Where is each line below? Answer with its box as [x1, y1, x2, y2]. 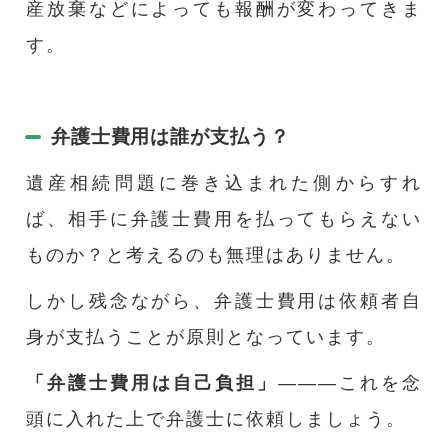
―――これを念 [277, 372, 422, 394]
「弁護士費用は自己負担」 [26, 372, 278, 394]
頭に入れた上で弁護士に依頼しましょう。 [26, 408, 407, 430]
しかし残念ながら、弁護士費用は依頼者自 [26, 290, 422, 312]
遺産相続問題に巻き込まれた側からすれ [26, 172, 422, 194]
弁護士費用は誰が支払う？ [50, 125, 290, 148]
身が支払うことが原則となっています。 [26, 326, 387, 348]
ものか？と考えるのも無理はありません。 [26, 244, 407, 266]
